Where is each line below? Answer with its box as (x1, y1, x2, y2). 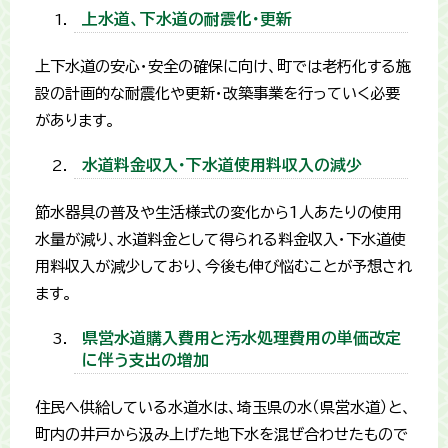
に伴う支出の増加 (82, 352, 210, 369)
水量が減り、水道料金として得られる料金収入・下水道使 (35, 232, 406, 248)
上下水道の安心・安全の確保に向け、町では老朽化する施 (35, 59, 411, 75)
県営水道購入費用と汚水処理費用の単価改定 (82, 330, 402, 347)
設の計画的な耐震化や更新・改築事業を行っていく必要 (35, 86, 400, 102)
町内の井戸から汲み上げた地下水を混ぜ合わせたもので (35, 427, 408, 443)
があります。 (35, 113, 115, 129)
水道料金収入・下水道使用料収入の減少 (82, 157, 363, 174)
